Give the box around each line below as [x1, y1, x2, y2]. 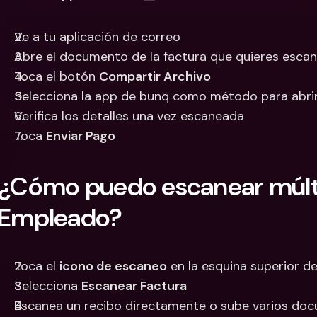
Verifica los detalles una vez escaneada [14, 108, 244, 125]
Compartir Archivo [99, 68, 211, 85]
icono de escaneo [59, 258, 167, 275]
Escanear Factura [81, 277, 187, 294]
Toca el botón [14, 68, 99, 85]
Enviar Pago [46, 127, 115, 144]
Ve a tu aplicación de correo [14, 28, 180, 45]
